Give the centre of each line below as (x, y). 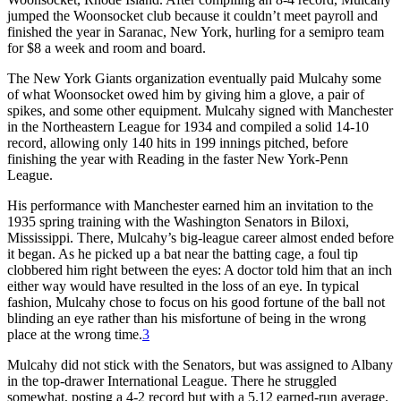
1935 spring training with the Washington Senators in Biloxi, (178, 221)
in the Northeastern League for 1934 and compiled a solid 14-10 (188, 126)
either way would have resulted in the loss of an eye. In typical (183, 286)
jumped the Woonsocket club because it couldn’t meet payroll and (192, 15)
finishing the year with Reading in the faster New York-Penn (178, 158)
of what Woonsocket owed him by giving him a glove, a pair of (186, 94)
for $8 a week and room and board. (107, 47)
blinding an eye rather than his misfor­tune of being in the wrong (187, 318)
